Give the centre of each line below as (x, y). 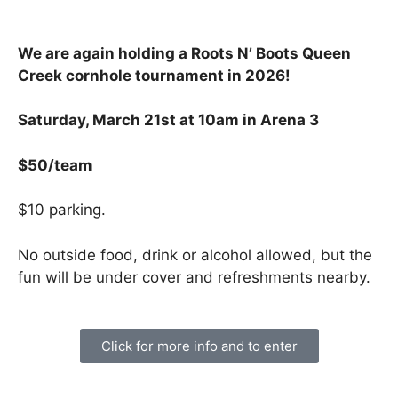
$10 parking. (62, 210)
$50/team (55, 165)
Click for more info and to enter (199, 346)
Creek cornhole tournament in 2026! (154, 75)
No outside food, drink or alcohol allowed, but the (195, 255)
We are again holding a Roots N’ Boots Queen (184, 53)
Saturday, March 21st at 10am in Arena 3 (168, 120)
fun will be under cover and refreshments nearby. (194, 277)
